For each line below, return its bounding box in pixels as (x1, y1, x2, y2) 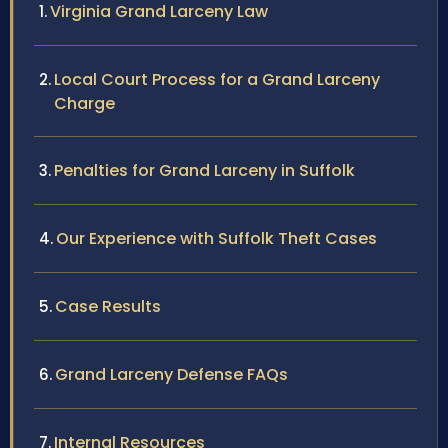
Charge (54, 92, 115, 116)
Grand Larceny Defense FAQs (55, 363, 288, 387)
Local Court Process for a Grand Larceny (54, 68, 380, 92)
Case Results (55, 295, 161, 319)
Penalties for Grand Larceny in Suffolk (54, 159, 355, 183)
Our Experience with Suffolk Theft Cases (56, 227, 377, 251)
